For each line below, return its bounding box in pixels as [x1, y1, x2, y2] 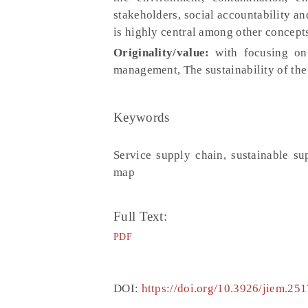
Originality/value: [113, 46, 210, 59]
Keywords [113, 110, 170, 125]
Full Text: [113, 209, 167, 224]
